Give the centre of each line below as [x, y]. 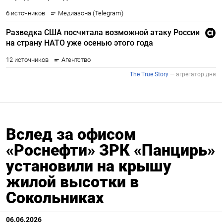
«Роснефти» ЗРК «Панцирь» [111, 150]
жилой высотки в [72, 182]
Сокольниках [55, 197]
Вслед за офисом [71, 134]
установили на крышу [89, 166]
